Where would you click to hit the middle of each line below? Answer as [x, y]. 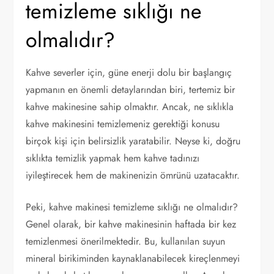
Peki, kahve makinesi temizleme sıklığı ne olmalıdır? [132, 207]
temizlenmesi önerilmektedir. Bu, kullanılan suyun [126, 241]
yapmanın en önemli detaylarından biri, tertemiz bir [131, 89]
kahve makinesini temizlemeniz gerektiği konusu [123, 124]
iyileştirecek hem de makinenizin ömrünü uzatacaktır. [133, 175]
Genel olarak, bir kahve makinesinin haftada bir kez [131, 224]
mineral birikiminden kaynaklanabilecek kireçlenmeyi [133, 258]
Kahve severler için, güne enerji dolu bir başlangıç [129, 72]
